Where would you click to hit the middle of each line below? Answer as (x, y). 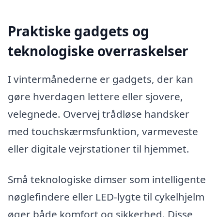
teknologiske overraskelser (98, 51)
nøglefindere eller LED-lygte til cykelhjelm (106, 197)
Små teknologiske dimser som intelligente (107, 179)
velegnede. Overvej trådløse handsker (99, 114)
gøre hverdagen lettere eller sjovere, (95, 96)
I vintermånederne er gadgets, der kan (101, 79)
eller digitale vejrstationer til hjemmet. (99, 148)
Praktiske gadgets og (78, 31)
